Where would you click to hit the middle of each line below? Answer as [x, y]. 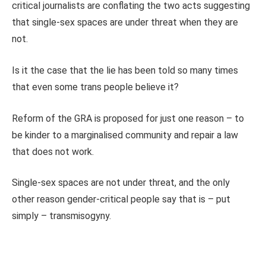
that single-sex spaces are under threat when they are [125, 23]
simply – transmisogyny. [61, 216]
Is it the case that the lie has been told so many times [125, 70]
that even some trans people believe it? [95, 87]
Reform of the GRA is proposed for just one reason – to [128, 118]
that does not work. [53, 151]
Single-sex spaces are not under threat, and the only [121, 183]
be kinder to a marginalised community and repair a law [125, 135]
